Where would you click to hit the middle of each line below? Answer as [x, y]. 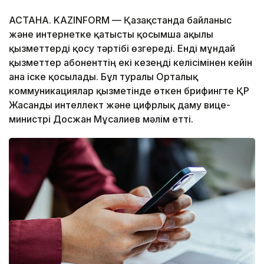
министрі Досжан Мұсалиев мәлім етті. [102, 119]
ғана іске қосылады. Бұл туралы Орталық [103, 76]
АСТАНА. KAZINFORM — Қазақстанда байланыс [120, 20]
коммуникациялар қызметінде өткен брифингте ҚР [129, 90]
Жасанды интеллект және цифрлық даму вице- [120, 105]
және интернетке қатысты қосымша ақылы [111, 34]
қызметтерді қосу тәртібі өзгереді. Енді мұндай [122, 48]
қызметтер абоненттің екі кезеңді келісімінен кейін [131, 62]
